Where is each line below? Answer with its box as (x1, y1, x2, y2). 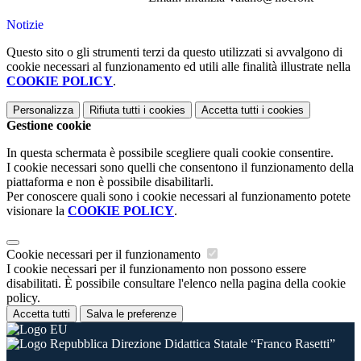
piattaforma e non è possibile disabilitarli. (6, 175, 214, 189)
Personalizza (13, 104, 73, 117)
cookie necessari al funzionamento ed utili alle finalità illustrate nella (6, 60, 351, 74)
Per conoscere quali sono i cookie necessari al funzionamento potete (6, 189, 351, 204)
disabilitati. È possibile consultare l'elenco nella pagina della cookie (6, 276, 346, 291)
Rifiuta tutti (89, 104, 140, 117)
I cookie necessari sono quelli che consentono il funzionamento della (6, 160, 354, 175)
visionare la (6, 204, 68, 218)
